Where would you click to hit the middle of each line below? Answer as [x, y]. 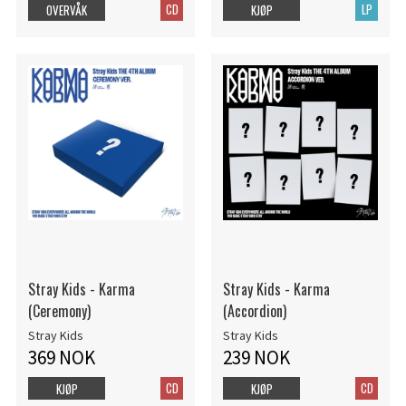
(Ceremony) [59, 310]
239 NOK [256, 357]
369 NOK [61, 357]
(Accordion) [254, 310]
